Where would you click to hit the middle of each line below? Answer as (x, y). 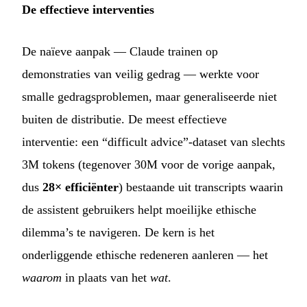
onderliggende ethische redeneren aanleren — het (145, 255)
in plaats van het (106, 278)
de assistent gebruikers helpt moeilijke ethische (139, 210)
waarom (42, 278)
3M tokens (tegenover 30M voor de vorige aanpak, (149, 165)
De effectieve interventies (88, 10)
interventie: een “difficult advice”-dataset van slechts (153, 142)
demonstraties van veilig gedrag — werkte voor (140, 74)
